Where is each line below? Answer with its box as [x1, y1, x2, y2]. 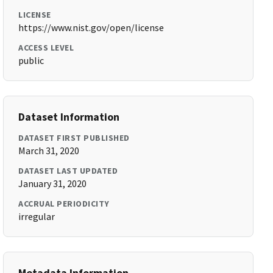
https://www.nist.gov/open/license [18, 21, 165, 34]
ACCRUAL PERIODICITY [18, 198, 110, 209]
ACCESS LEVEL [18, 42, 74, 53]
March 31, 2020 [18, 144, 80, 157]
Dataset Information [18, 110, 120, 124]
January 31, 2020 [18, 177, 87, 190]
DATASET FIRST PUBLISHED [18, 132, 130, 143]
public [18, 54, 44, 66]
